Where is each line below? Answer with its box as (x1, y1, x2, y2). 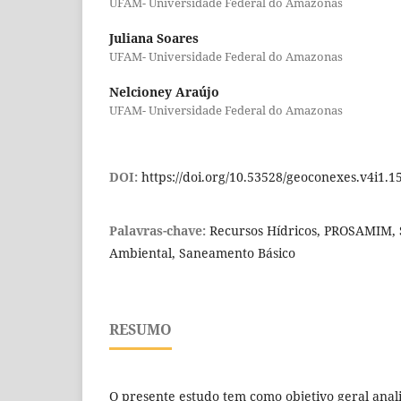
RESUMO (109, 319, 172, 339)
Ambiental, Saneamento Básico (109, 243, 295, 261)
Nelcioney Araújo (109, 82, 219, 100)
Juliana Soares (109, 29, 199, 47)
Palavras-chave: (109, 221, 209, 239)
